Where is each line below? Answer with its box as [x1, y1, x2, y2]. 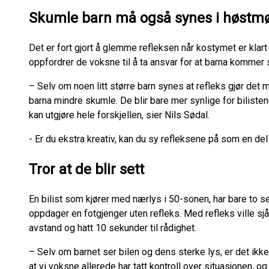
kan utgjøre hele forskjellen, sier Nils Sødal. [29, 109, 214, 121]
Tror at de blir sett [29, 160, 148, 178]
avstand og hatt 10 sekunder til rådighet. [29, 222, 199, 234]
